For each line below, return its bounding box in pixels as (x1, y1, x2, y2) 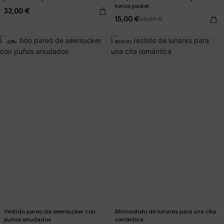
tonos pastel (115, 2, 149, 10)
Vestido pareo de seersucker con (4, 207, 95, 215)
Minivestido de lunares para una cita (115, 207, 216, 215)
